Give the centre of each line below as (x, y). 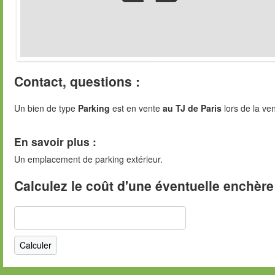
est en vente (136, 108)
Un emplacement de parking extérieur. (88, 159)
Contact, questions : (77, 81)
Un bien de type (46, 108)
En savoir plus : (55, 141)
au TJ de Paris (192, 108)
